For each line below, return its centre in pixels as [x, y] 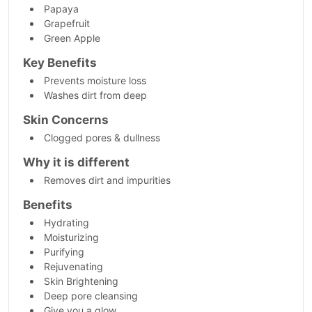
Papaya [61, 9]
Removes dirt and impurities [107, 180]
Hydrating [67, 223]
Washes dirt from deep [95, 95]
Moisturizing [71, 237]
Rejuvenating [73, 266]
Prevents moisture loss [95, 80]
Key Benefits [60, 63]
